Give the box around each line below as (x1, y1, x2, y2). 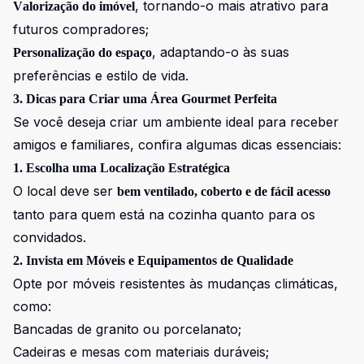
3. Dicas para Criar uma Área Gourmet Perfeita (13, 92, 277, 106)
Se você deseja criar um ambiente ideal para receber (13, 114, 339, 130)
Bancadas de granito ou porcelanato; (13, 321, 241, 337)
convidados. (13, 229, 86, 245)
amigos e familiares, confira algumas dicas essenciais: (13, 136, 341, 153)
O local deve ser (13, 183, 117, 199)
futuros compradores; (13, 21, 149, 37)
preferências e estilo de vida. (13, 67, 188, 84)
